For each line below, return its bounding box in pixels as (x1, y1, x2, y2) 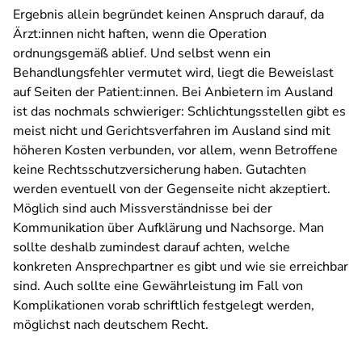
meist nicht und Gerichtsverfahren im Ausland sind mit (13, 122, 330, 140)
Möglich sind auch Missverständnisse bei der (13, 200, 272, 217)
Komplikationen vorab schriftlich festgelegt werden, (13, 297, 314, 314)
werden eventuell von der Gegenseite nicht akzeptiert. (13, 180, 330, 198)
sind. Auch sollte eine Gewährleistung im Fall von (13, 277, 303, 295)
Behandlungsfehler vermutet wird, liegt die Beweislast (13, 64, 334, 82)
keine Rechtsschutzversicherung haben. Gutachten (13, 161, 306, 179)
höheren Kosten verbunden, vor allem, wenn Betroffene (13, 141, 338, 159)
